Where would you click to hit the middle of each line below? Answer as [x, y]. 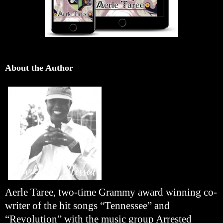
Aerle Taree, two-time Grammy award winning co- [111, 192]
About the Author [39, 67]
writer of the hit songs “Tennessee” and [87, 205]
